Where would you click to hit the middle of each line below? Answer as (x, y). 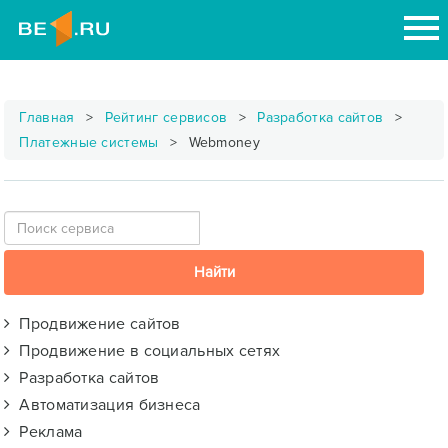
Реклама (46, 432)
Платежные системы (89, 142)
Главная (47, 117)
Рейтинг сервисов (166, 117)
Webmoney (222, 142)
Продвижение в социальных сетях (145, 351)
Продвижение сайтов (95, 324)
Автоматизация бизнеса (105, 405)
